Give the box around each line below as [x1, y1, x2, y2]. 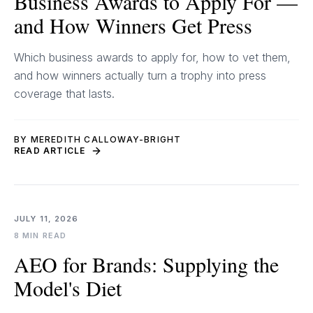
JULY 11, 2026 [14, 214, 79, 224]
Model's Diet [14, 274, 122, 302]
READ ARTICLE [14, 145, 86, 156]
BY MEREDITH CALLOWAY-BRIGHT [14, 134, 182, 145]
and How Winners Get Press [14, 11, 252, 39]
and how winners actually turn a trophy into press [14, 68, 266, 82]
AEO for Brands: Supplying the [14, 250, 279, 278]
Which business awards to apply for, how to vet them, [14, 50, 291, 64]
